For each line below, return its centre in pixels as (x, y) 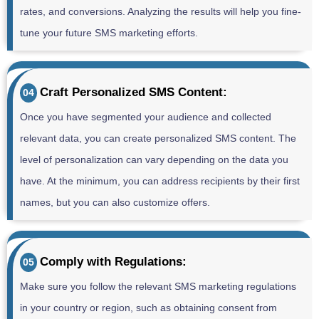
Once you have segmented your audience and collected (145, 117)
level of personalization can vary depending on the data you (154, 160)
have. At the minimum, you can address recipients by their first (159, 181)
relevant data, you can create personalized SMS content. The (158, 138)
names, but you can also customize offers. (115, 203)
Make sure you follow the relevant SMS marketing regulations (158, 287)
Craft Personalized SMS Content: (133, 93)
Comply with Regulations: (113, 262)
